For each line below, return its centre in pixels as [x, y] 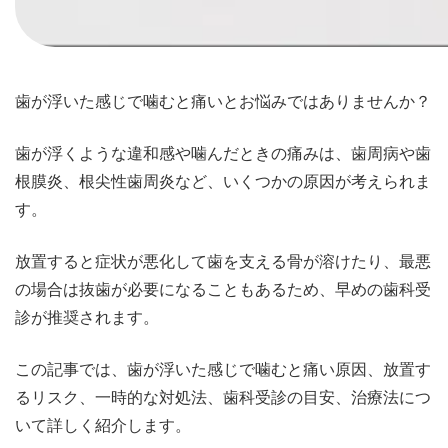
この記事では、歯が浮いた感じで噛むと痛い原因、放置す [223, 370]
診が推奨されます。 [87, 318]
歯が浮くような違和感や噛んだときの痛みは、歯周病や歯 [223, 154]
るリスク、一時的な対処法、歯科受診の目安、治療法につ [223, 398]
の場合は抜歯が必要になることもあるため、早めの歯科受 [223, 290]
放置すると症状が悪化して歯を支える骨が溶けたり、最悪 [223, 262]
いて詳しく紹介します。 [103, 426]
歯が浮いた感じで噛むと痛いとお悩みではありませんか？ [223, 102]
